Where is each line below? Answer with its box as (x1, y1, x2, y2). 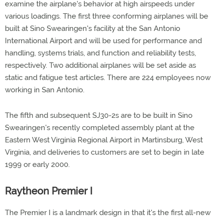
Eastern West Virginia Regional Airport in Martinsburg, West (5, 136, 203, 144)
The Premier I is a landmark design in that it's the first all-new (5, 208, 211, 217)
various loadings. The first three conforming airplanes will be (5, 12, 208, 21)
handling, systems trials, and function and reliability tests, (5, 49, 196, 57)
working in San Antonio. (5, 85, 84, 94)
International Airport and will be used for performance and (5, 36, 202, 45)
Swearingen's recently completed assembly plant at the (5, 123, 194, 132)
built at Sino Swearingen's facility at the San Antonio (5, 24, 180, 33)
